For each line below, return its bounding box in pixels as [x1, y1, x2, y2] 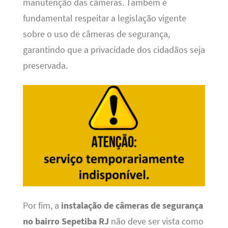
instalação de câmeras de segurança [61, 199, 203, 211]
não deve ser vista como [108, 215, 204, 227]
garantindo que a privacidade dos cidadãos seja [22, 44, 205, 55]
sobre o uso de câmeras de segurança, [22, 28, 170, 40]
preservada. [22, 60, 68, 71]
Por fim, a [22, 199, 61, 211]
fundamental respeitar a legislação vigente [22, 12, 186, 24]
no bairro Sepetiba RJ [22, 215, 109, 227]
